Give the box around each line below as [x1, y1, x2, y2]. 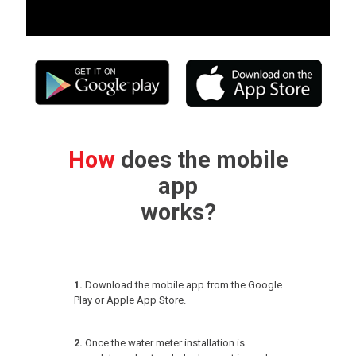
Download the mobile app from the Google [85, 279, 282, 292]
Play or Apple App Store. [74, 294, 186, 307]
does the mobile [120, 146, 288, 174]
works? [140, 199, 216, 226]
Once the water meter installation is [85, 337, 245, 350]
